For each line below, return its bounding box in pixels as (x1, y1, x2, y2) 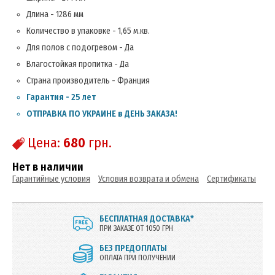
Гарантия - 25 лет (26, 92, 96, 103)
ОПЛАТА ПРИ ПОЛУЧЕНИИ (99, 254, 176, 262)
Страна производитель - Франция (26, 76, 150, 86)
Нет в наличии (12, 160, 83, 174)
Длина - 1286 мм (26, 9, 83, 20)
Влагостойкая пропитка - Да (26, 59, 129, 69)
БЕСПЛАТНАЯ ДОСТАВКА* (99, 214, 194, 224)
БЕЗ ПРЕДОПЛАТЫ (99, 243, 167, 254)
